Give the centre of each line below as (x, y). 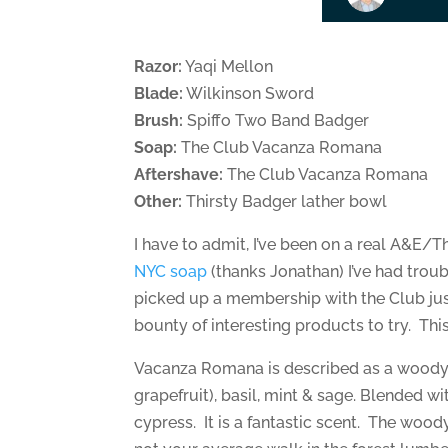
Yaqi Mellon (228, 66)
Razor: (158, 66)
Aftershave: (179, 174)
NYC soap (171, 271)
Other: (158, 201)
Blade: (159, 93)
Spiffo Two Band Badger (276, 120)
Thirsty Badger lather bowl (285, 201)
